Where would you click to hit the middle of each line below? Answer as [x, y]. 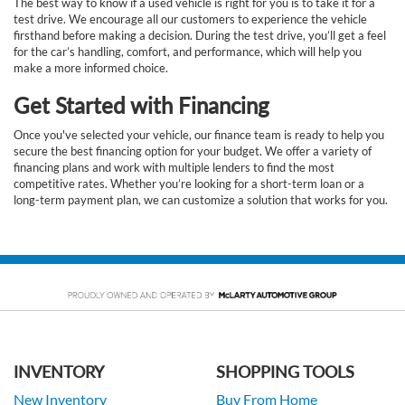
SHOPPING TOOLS [285, 371]
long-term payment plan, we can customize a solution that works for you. [201, 200]
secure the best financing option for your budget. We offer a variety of [193, 151]
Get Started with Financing [141, 106]
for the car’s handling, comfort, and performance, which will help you [188, 52]
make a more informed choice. [91, 68]
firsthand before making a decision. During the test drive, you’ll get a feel [200, 36]
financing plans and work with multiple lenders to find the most [174, 168]
